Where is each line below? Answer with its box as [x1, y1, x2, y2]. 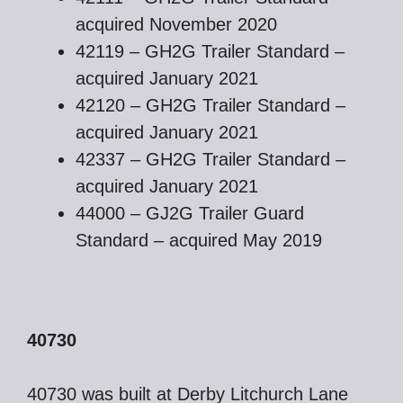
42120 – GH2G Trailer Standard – [76, 95, 345, 115]
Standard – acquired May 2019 [76, 230, 322, 250]
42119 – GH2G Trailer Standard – [76, 41, 345, 61]
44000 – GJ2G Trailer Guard [76, 203, 304, 223]
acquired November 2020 [76, 14, 277, 34]
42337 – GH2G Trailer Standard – [76, 149, 345, 169]
